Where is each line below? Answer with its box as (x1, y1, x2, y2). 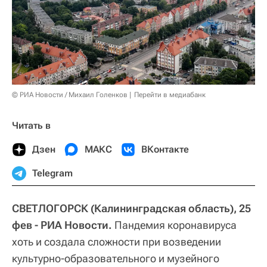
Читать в (12, 119, 51, 131)
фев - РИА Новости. (12, 218, 112, 231)
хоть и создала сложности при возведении (12, 235, 221, 248)
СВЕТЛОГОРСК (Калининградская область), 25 (12, 201, 251, 215)
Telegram (32, 167, 73, 179)
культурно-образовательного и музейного (12, 252, 219, 265)
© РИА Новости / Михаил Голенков (12, 90, 128, 99)
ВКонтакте (141, 143, 189, 155)
